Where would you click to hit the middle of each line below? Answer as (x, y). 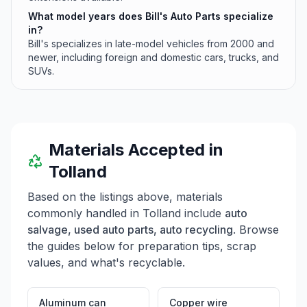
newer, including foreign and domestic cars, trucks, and (153, 57)
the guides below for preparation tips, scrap (142, 246)
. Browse (256, 230)
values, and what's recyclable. (106, 262)
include (201, 213)
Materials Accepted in (136, 150)
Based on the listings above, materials (125, 197)
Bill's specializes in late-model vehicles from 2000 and (151, 44)
